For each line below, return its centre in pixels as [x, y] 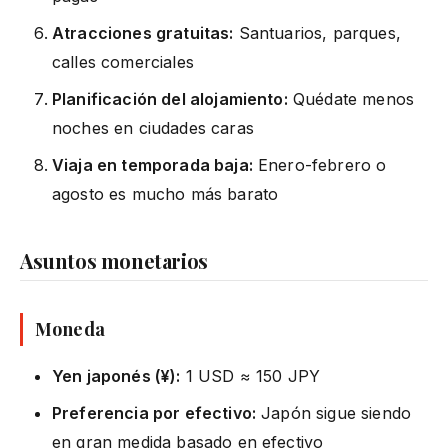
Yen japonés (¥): [116, 375]
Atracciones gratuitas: [143, 32]
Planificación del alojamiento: [170, 98]
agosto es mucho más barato [165, 193]
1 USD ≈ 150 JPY [250, 375]
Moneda [70, 328]
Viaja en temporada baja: [152, 164]
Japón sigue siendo [334, 412]
